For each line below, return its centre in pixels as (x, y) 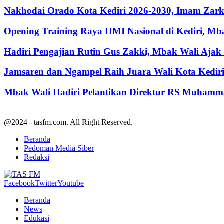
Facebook (19, 183)
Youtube (71, 183)
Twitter (46, 183)
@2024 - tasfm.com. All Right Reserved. (68, 122)
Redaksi (37, 157)
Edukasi (37, 218)
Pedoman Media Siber (59, 148)
